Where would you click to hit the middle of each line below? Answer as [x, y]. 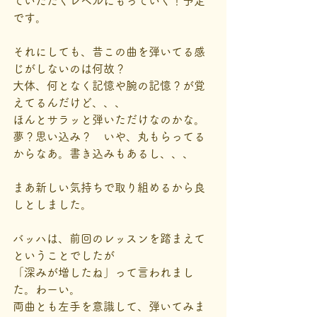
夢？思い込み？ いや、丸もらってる [109, 137]
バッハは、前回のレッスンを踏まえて [109, 238]
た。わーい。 [47, 289]
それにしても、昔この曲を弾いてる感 [109, 52]
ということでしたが [64, 255]
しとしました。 [52, 204]
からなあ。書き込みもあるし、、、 [103, 154]
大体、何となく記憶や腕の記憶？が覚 [109, 86]
